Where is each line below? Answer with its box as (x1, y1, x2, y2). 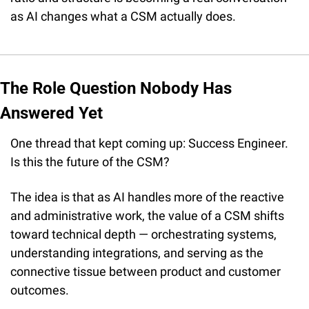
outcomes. (10, 282, 69, 297)
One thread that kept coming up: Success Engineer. (10, 135, 288, 150)
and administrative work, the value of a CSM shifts (10, 208, 284, 223)
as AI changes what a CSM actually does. (10, 8, 236, 23)
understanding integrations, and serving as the (10, 245, 263, 260)
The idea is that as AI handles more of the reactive (10, 189, 284, 204)
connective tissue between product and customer (10, 263, 281, 279)
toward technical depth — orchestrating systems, (10, 226, 277, 241)
